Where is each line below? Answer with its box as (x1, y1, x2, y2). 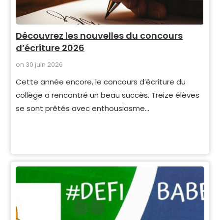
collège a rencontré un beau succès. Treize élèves (16, 90, 200, 100)
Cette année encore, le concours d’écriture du (16, 77, 186, 87)
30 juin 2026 (26, 60, 63, 69)
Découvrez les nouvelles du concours (16, 29, 183, 42)
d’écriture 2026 (16, 42, 85, 54)
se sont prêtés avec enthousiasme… (16, 103, 150, 113)
